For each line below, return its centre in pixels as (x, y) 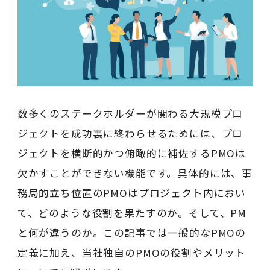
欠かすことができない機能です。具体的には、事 (135, 173)
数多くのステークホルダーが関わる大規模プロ (130, 114)
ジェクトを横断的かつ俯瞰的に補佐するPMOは (132, 153)
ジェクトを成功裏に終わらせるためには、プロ (130, 133)
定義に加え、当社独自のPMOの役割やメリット (132, 253)
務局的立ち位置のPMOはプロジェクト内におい (132, 193)
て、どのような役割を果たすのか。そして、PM (132, 213)
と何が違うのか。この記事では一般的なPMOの (132, 233)
